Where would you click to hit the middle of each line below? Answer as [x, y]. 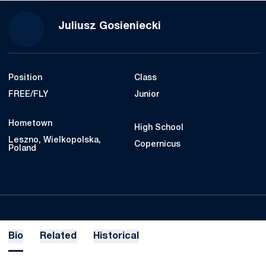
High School [159, 128]
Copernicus [157, 145]
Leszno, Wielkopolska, [55, 140]
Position [25, 78]
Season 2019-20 [201, 26]
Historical [116, 236]
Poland [22, 149]
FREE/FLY [28, 95]
